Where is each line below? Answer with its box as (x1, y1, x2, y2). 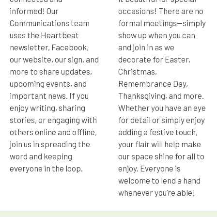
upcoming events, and (10, 78, 87, 88)
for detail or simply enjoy (118, 114, 205, 124)
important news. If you (10, 90, 89, 100)
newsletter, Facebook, (10, 42, 89, 52)
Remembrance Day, (118, 78, 188, 88)
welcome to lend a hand (118, 175, 201, 185)
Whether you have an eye (118, 102, 206, 112)
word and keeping (10, 151, 72, 161)
